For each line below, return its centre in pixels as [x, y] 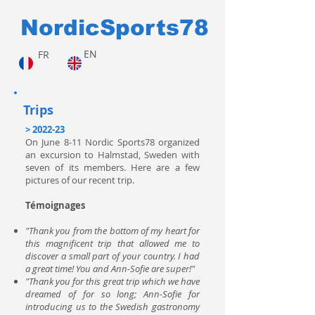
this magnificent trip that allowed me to [112, 243]
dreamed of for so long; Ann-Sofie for [112, 294]
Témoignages [55, 205]
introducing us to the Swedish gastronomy [112, 307]
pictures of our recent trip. [80, 180]
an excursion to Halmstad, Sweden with [112, 155]
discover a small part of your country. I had [112, 256]
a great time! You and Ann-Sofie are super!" [110, 269]
